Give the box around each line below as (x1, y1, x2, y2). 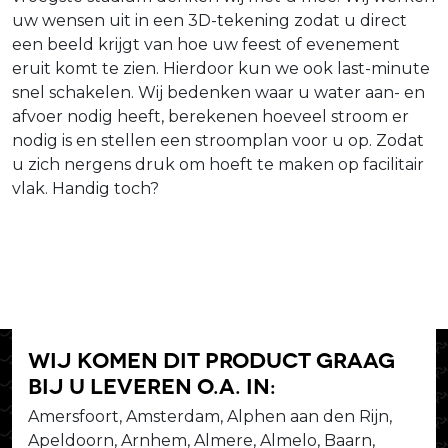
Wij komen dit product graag (28, 344, 395, 371)
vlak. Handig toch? (12, 178, 159, 198)
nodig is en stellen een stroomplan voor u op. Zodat (12, 130, 424, 150)
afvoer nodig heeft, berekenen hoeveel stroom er (12, 106, 409, 126)
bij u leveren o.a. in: (28, 370, 276, 397)
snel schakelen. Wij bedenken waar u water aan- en (12, 82, 425, 102)
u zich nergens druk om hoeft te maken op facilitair (12, 154, 424, 174)
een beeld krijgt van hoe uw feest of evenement (12, 34, 400, 54)
